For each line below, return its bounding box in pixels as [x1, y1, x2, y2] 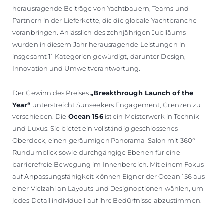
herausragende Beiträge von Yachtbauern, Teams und [12, 4, 189, 12]
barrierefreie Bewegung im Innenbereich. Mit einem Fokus [12, 160, 204, 168]
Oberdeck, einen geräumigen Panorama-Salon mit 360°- [12, 136, 198, 144]
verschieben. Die [12, 112, 68, 120]
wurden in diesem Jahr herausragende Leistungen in [12, 40, 185, 48]
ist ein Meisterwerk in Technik [103, 112, 199, 120]
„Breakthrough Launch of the [90, 88, 194, 97]
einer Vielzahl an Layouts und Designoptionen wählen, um [12, 184, 204, 192]
